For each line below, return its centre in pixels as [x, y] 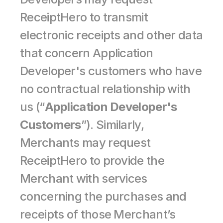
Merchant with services [84, 178]
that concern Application [87, 53]
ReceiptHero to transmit [84, 17]
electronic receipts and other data [111, 35]
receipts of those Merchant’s [98, 214]
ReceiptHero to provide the [92, 161]
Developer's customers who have [111, 71]
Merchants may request [85, 143]
